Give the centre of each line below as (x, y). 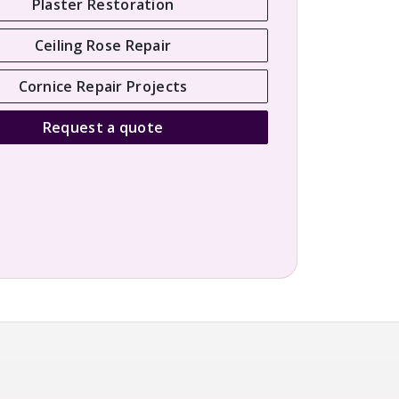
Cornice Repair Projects (103, 86)
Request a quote (103, 127)
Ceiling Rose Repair (103, 45)
